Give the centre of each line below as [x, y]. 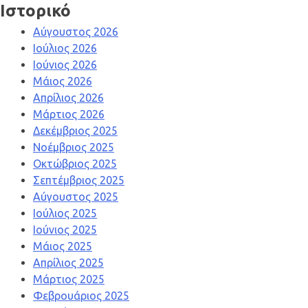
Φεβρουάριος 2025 [81, 296]
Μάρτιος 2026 [69, 114]
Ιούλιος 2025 [65, 213]
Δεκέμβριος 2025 [75, 131]
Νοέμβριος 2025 [74, 147]
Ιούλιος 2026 [65, 48]
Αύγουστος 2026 [76, 32]
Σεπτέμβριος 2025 [79, 180]
